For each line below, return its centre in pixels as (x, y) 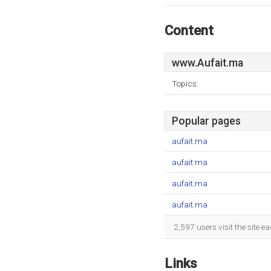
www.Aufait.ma (207, 63)
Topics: (185, 83)
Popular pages (206, 121)
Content (189, 30)
